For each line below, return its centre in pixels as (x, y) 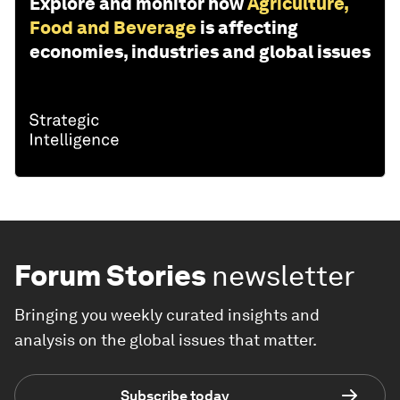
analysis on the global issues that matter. (166, 340)
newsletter (283, 276)
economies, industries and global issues (200, 52)
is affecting (249, 28)
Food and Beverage (113, 28)
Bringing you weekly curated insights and (167, 315)
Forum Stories (110, 276)
